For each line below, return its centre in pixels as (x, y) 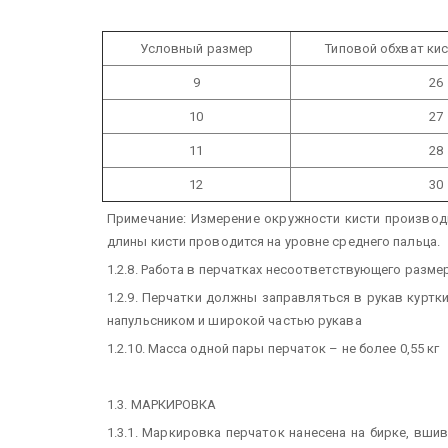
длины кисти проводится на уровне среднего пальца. (273, 241)
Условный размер (196, 48)
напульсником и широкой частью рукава (234, 320)
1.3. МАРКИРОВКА (162, 404)
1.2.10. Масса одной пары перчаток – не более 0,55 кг (273, 348)
